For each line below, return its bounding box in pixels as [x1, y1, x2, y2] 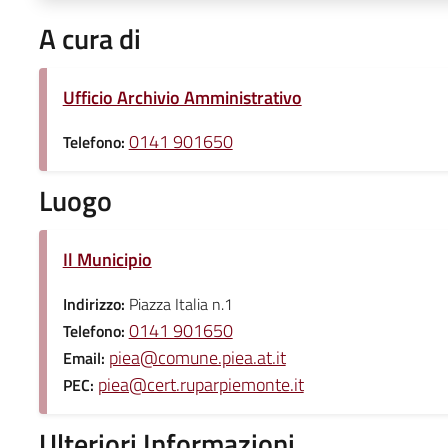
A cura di [38, 16, 141, 60]
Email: [62, 345, 109, 370]
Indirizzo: [62, 291, 129, 316]
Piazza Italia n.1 [128, 291, 233, 316]
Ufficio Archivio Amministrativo [62, 83, 302, 111]
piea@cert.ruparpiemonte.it [97, 370, 304, 398]
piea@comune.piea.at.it [108, 343, 286, 371]
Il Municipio [62, 245, 152, 273]
